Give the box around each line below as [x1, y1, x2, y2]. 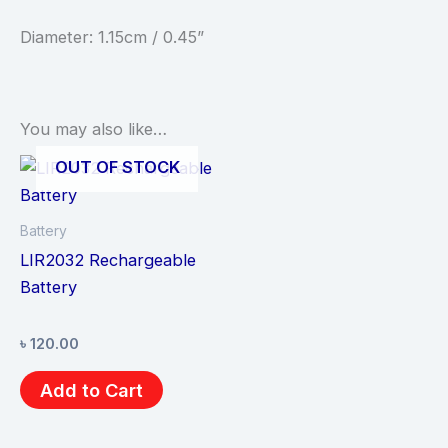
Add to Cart [40, 378, 143, 401]
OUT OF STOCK [54, 156, 180, 177]
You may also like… [20, 119, 167, 140]
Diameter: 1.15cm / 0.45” [20, 26, 204, 47]
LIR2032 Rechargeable [20, 249, 196, 270]
